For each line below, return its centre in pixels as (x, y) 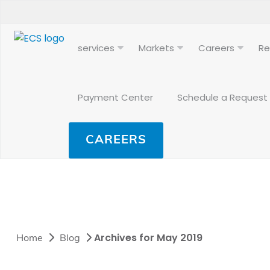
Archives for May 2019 (148, 238)
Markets (156, 48)
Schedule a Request (222, 97)
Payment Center (115, 97)
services (96, 48)
